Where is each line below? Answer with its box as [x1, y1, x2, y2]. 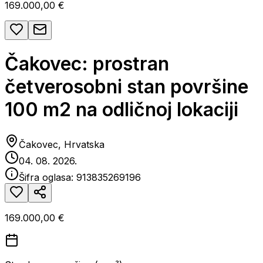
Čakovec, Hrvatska [19, 138, 104, 150]
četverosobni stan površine [5, 75, 248, 99]
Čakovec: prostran [5, 52, 169, 76]
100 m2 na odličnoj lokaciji [5, 98, 238, 122]
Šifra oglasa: [19, 171, 76, 183]
